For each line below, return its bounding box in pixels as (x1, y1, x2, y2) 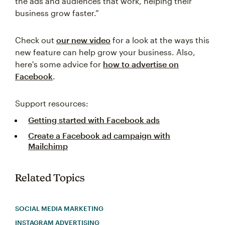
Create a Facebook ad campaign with (28, 131, 170, 141)
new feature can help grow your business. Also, (15, 47, 195, 57)
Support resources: (15, 98, 88, 108)
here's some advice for (15, 59, 103, 69)
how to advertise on (103, 59, 179, 69)
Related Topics (15, 172, 85, 184)
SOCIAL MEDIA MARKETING (15, 204, 103, 213)
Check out (15, 35, 56, 45)
